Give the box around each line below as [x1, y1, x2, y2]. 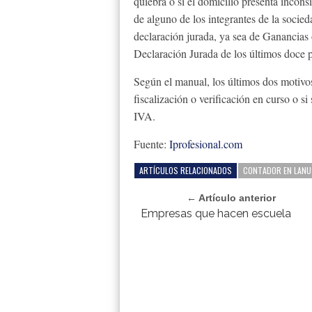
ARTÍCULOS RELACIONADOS [139, 164, 232, 176]
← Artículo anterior [187, 192, 276, 203]
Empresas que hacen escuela [141, 207, 291, 220]
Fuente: [134, 136, 169, 151]
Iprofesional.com [169, 136, 242, 151]
